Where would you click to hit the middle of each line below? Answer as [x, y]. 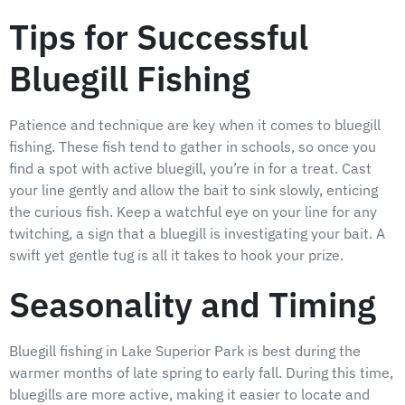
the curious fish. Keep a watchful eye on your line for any [193, 212]
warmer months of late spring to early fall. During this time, [201, 372]
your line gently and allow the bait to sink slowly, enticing [193, 190]
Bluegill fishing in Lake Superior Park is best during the [185, 350]
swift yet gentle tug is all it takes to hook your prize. [176, 255]
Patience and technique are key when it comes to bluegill [195, 125]
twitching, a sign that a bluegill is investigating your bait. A [197, 234]
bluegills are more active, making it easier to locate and [189, 394]
